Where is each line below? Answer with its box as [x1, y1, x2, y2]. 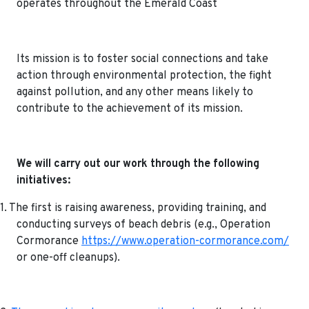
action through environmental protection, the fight [17, 68, 272, 83]
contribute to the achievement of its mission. [17, 101, 243, 116]
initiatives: [17, 173, 70, 188]
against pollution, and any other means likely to [17, 85, 253, 99]
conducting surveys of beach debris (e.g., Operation [17, 217, 270, 232]
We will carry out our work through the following [17, 157, 259, 171]
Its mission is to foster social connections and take [17, 52, 268, 66]
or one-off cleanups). [17, 250, 120, 265]
